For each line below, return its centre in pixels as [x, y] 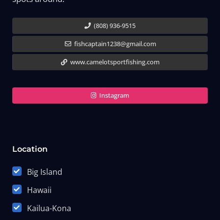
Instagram [113, 95]
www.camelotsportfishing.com [114, 62]
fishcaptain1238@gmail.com [114, 44]
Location [30, 149]
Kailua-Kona [49, 208]
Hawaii [39, 190]
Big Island [44, 172]
